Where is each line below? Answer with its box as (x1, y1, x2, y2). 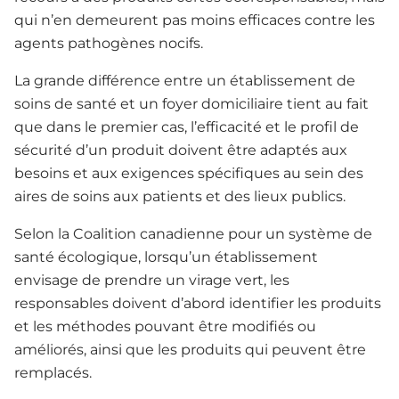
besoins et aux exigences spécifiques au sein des (14, 165, 363, 183)
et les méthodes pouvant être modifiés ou (14, 318, 316, 336)
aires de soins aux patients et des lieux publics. (14, 188, 346, 206)
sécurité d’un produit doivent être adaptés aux (14, 142, 347, 159)
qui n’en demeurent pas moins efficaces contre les (14, 12, 375, 29)
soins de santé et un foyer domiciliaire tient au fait (14, 95, 369, 113)
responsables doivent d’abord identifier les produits (14, 295, 381, 313)
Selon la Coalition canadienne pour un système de (14, 225, 372, 243)
